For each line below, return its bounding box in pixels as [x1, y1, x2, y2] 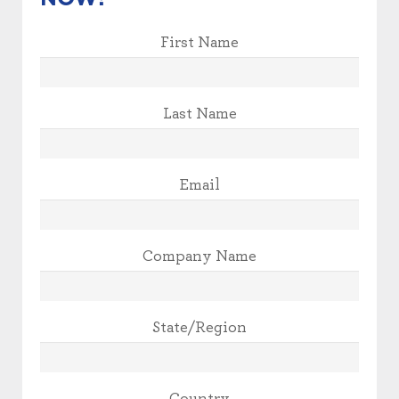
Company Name [142, 248, 256, 265]
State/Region [152, 319, 247, 336]
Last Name [162, 105, 237, 122]
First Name [160, 34, 239, 51]
